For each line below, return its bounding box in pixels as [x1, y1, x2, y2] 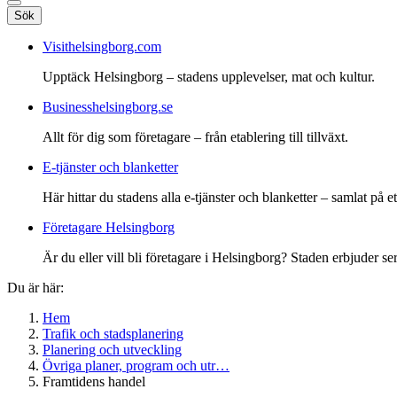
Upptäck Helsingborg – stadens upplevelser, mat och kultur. [43, 68, 375, 84]
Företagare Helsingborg [43, 219, 175, 235]
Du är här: [7, 279, 64, 295]
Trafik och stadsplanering [43, 325, 183, 341]
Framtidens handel [43, 373, 145, 389]
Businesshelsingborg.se [43, 98, 173, 114]
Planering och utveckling [43, 341, 182, 357]
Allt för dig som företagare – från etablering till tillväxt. [43, 128, 348, 144]
